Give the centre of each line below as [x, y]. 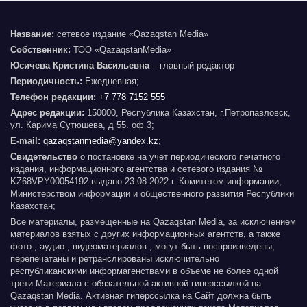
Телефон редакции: [53, 97]
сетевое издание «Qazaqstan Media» [133, 34]
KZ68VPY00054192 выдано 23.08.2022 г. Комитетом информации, [146, 181]
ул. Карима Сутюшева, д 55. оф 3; [82, 125]
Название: [34, 34]
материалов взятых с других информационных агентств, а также [145, 234]
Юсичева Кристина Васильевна [80, 65]
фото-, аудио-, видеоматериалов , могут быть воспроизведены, [143, 246]
